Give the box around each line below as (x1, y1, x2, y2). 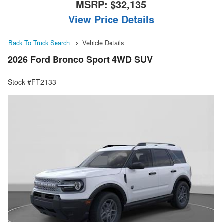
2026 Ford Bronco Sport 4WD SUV (8, 53, 153, 66)
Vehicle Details (82, 38, 124, 47)
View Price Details (68, 12, 154, 26)
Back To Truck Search (8, 38, 70, 47)
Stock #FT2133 (8, 77, 56, 87)
